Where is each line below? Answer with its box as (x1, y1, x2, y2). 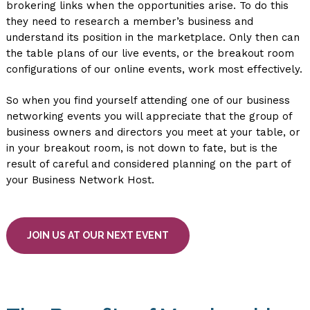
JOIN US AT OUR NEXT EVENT (26, 230, 169, 241)
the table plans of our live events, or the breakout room (6, 47, 294, 60)
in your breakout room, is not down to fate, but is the (6, 142, 277, 154)
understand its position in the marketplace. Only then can (6, 31, 300, 44)
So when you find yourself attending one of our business (6, 94, 290, 107)
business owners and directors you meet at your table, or (6, 126, 300, 138)
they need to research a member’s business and (6, 15, 253, 28)
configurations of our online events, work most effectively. (6, 63, 302, 75)
